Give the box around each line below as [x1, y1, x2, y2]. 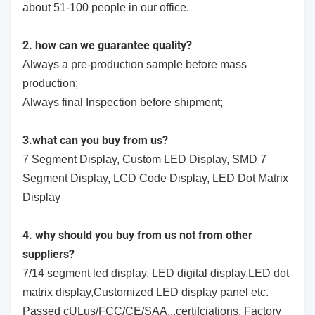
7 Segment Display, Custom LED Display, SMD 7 [22, 153, 266, 166]
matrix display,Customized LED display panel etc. [22, 286, 269, 299]
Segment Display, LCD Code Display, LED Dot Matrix [22, 172, 288, 185]
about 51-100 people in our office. [22, 1, 189, 14]
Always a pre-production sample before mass [22, 58, 247, 71]
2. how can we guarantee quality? [22, 39, 192, 53]
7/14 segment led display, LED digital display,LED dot [22, 267, 289, 280]
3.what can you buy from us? [22, 134, 168, 148]
